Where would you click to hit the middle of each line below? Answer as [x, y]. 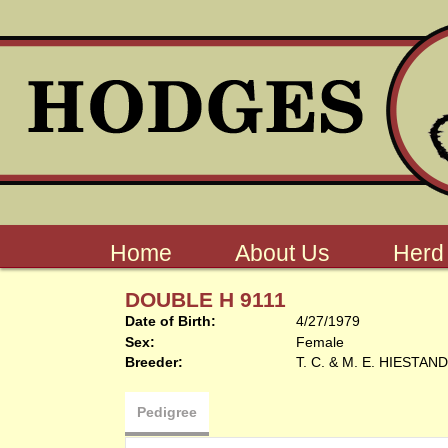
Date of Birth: [170, 321]
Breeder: [153, 362]
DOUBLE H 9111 [205, 299]
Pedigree [166, 412]
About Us [282, 253]
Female [319, 342]
